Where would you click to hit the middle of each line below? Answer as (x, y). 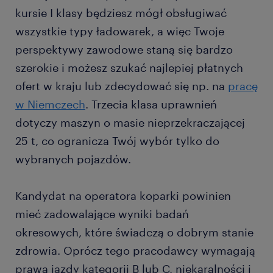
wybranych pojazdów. (73, 159)
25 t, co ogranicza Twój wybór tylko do (117, 141)
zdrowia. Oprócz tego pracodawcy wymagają (135, 250)
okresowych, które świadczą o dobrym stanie (134, 232)
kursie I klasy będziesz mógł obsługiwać (121, 13)
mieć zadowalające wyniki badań (102, 214)
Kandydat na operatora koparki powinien (123, 196)
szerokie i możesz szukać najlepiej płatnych (129, 68)
